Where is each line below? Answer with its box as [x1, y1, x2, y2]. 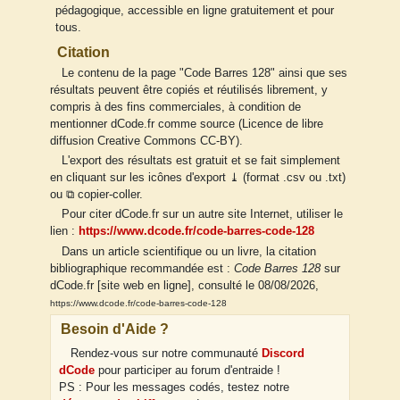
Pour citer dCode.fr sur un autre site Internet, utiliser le [61, 208, 343, 221]
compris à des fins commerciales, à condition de [50, 101, 301, 114]
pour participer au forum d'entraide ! [95, 363, 281, 377]
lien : [50, 225, 79, 238]
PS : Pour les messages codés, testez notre [59, 380, 290, 394]
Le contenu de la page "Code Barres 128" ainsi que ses [61, 67, 347, 80]
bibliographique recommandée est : [50, 262, 234, 275]
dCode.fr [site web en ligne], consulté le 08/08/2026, [50, 279, 319, 292]
